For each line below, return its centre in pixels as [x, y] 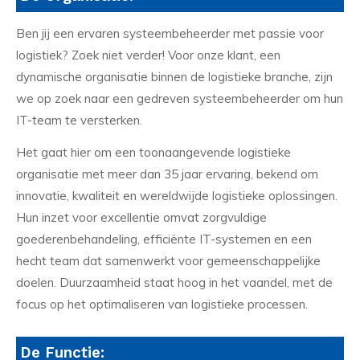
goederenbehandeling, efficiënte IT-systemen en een [164, 239]
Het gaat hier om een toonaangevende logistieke [153, 152]
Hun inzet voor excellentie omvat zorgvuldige [141, 217]
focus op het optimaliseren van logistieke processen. [162, 304]
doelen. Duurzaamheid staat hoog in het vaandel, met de [174, 282]
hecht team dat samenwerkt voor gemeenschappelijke [168, 260]
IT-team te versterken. [79, 120]
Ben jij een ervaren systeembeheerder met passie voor [170, 33]
